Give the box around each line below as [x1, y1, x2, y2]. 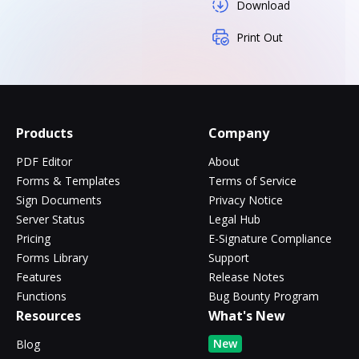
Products [16, 123, 73, 142]
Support [208, 249, 249, 265]
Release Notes [208, 268, 284, 284]
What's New [208, 306, 285, 325]
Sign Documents [16, 192, 102, 208]
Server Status [16, 211, 85, 227]
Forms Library [16, 249, 88, 265]
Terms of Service [208, 172, 296, 188]
